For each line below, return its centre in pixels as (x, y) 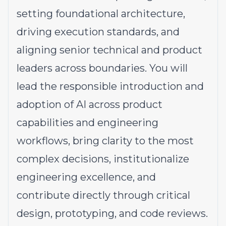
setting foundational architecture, (101, 14)
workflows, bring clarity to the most (105, 141)
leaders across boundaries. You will (102, 68)
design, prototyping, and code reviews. (112, 213)
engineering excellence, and (86, 177)
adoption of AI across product (90, 104)
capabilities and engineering (88, 123)
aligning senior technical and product (109, 50)
